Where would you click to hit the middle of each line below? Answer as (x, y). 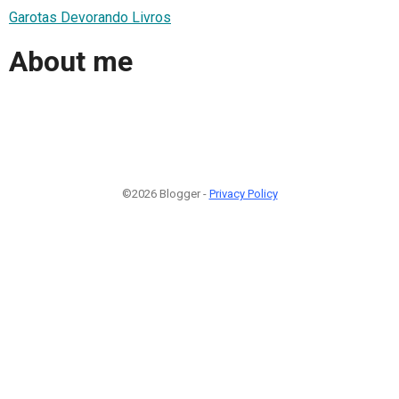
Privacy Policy (243, 193)
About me (71, 62)
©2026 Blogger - (165, 193)
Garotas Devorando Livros (90, 17)
